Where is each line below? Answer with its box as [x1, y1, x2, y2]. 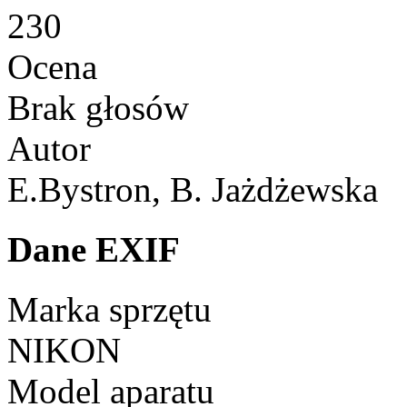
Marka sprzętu [7, 290, 212, 330]
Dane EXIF [7, 230, 180, 270]
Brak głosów [7, 87, 198, 127]
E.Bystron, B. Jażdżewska [7, 169, 378, 209]
